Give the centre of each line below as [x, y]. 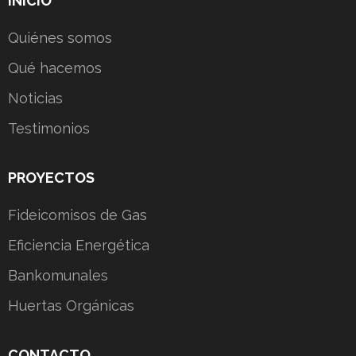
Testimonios [49, 128]
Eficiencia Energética [79, 245]
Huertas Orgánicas [71, 305]
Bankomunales [58, 275]
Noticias [35, 98]
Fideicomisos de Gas [77, 215]
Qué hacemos [55, 68]
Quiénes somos [60, 37]
